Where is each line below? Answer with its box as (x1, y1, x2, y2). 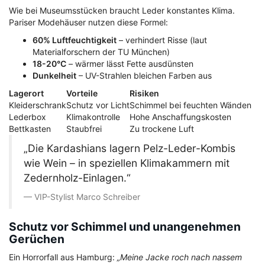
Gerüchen (9, 232, 64, 247)
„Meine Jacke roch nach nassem (117, 252, 242, 263)
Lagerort (9, 88, 44, 99)
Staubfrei (66, 124, 102, 134)
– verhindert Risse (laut (117, 35, 207, 46)
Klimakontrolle (66, 112, 120, 122)
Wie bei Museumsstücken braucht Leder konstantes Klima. (9, 5, 235, 16)
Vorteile (66, 88, 98, 99)
